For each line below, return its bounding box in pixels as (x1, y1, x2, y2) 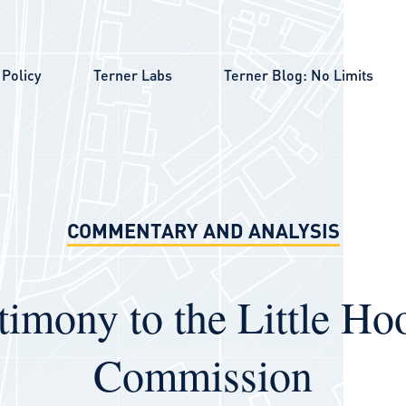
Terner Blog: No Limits (223, 64, 373, 84)
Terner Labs (92, 64, 172, 84)
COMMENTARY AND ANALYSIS (66, 217, 340, 243)
